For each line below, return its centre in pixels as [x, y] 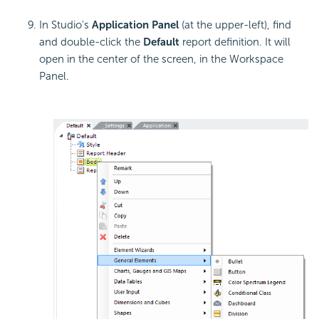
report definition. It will [235, 42]
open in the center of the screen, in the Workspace [161, 59]
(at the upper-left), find [235, 25]
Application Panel [135, 25]
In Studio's [66, 25]
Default [161, 42]
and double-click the [91, 42]
